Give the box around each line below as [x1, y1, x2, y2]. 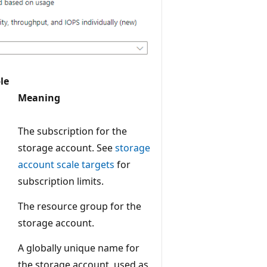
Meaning [18, 91, 60, 104]
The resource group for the [18, 199, 141, 213]
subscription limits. [18, 174, 104, 188]
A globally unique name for [18, 241, 139, 254]
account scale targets [18, 157, 114, 171]
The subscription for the [18, 124, 127, 138]
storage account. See [18, 141, 115, 154]
